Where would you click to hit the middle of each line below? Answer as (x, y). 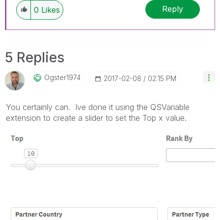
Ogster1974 (62, 77)
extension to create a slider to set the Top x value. (96, 118)
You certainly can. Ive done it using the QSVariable (98, 107)
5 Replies (35, 57)
